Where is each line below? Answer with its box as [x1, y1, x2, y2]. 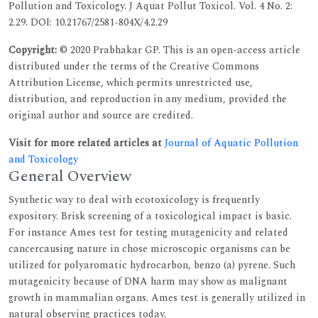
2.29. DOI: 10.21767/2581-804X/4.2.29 [9, 14, 168, 30]
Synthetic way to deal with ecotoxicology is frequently [9, 192, 260, 207]
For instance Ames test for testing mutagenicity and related [9, 224, 288, 240]
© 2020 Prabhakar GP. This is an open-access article [57, 42, 300, 57]
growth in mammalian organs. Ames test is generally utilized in [9, 290, 305, 305]
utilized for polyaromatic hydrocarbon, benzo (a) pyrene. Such [9, 257, 295, 273]
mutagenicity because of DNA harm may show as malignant [9, 273, 287, 289]
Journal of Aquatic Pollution [165, 135, 298, 150]
